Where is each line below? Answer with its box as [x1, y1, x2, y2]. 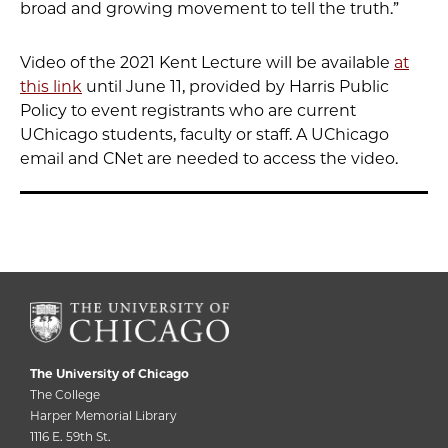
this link [20, 77, 82, 96]
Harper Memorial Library [30, 407, 176, 423]
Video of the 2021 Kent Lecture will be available [20, 53, 394, 72]
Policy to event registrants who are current [20, 101, 356, 120]
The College [30, 386, 100, 402]
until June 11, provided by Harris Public [82, 77, 389, 96]
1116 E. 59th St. [30, 428, 111, 444]
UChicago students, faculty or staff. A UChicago [20, 125, 389, 144]
